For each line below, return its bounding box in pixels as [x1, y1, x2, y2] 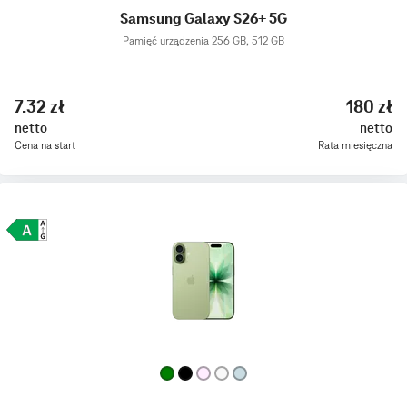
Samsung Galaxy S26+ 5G [120, 9, 287, 29]
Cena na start [15, 137, 75, 152]
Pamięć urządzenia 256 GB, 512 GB [123, 34, 284, 48]
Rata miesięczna [318, 137, 392, 152]
